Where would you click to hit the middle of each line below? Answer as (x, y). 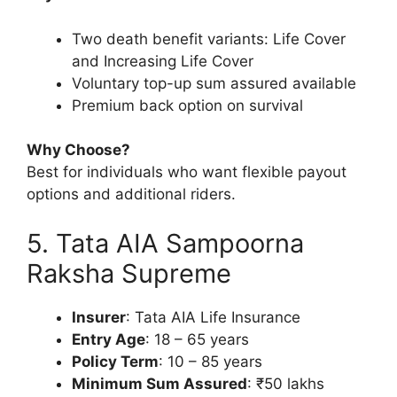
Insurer (99, 317)
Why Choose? (78, 150)
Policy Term (115, 361)
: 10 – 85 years (210, 361)
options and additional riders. (131, 195)
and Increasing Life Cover (163, 61)
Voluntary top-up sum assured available (214, 83)
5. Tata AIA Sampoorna (165, 243)
